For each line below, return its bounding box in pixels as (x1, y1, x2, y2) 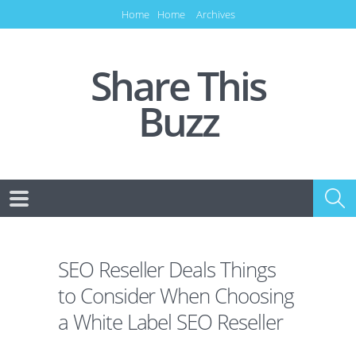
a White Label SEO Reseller (57, 308, 284, 336)
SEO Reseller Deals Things (57, 256, 277, 284)
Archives (195, 7, 235, 21)
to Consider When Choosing (57, 282, 295, 310)
